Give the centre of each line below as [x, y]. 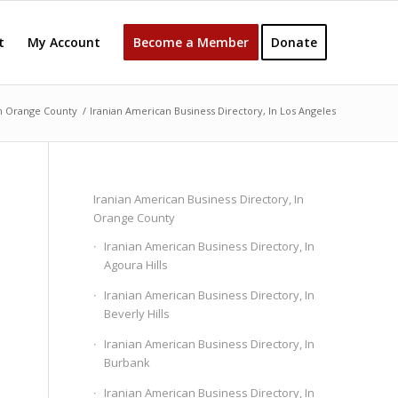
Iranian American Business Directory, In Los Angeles [213, 111]
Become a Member [191, 42]
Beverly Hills [137, 314]
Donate [294, 42]
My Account [64, 42]
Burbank [127, 362]
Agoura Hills [136, 265]
